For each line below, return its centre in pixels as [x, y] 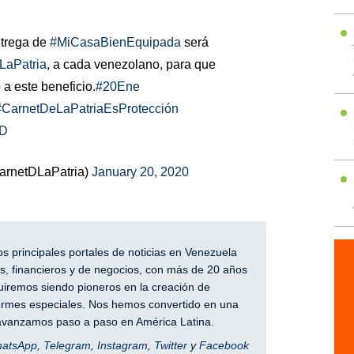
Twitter [170, 346]
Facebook [224, 346]
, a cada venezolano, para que [131, 64]
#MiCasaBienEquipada [115, 42]
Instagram [122, 346]
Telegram [67, 346]
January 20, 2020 [140, 172]
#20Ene [117, 87]
